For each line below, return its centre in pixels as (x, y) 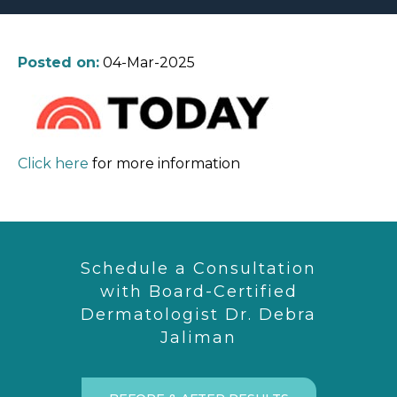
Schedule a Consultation (198, 269)
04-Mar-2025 (147, 62)
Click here (53, 163)
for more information (164, 163)
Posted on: (58, 62)
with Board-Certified (198, 292)
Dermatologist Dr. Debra (198, 315)
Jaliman (198, 338)
